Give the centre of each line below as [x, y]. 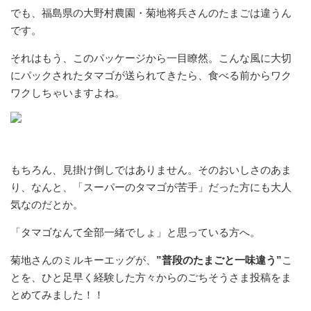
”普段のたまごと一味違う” [219, 260]
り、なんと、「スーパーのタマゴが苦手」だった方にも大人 [151, 187]
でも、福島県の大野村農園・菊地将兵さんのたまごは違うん [151, 13]
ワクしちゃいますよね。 [68, 93]
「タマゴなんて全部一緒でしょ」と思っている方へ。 [135, 232]
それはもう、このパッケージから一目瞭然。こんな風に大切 [151, 58]
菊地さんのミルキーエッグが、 [83, 260]
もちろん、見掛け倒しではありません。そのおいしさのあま [151, 170]
